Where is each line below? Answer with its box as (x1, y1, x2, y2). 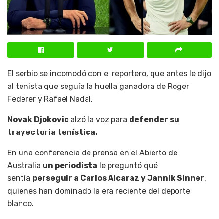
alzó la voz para (70, 114, 129, 124)
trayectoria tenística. (7, 127, 98, 137)
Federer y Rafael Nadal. (7, 94, 93, 104)
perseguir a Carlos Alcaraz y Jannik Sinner (32, 173, 204, 183)
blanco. (7, 198, 34, 208)
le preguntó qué (97, 160, 158, 170)
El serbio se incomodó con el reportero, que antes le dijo (7, 68, 211, 78)
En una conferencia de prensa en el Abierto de (7, 148, 177, 157)
